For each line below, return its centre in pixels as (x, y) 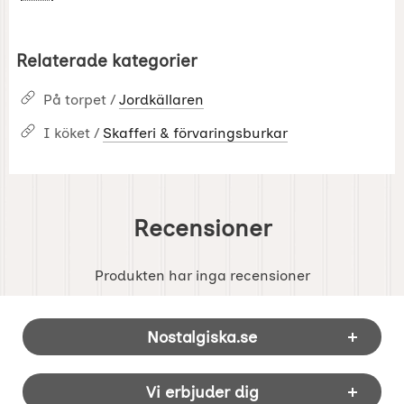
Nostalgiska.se (202, 337)
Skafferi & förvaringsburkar (195, 133)
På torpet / (81, 100)
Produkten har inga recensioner (202, 276)
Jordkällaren (161, 100)
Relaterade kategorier (107, 61)
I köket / (73, 133)
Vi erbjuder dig (202, 392)
